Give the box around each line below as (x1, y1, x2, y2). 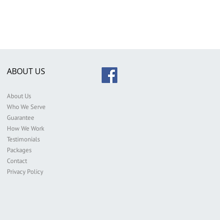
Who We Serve (7, 103, 46, 111)
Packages (7, 146, 31, 154)
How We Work (7, 124, 44, 133)
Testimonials (7, 135, 40, 143)
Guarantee (7, 113, 34, 122)
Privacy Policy (7, 167, 43, 176)
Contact (7, 157, 27, 165)
